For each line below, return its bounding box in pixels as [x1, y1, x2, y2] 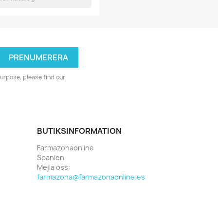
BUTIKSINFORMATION [37, 126, 122, 137]
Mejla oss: [37, 163, 70, 172]
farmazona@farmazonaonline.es [37, 172, 145, 182]
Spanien [37, 153, 64, 163]
